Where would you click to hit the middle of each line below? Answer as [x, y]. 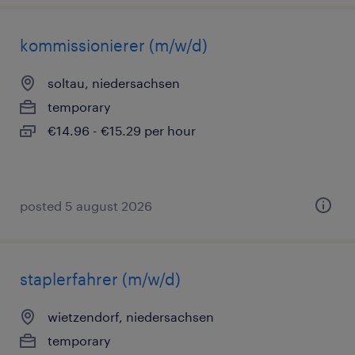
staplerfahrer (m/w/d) [100, 279]
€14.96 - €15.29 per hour [122, 130]
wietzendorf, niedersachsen [131, 317]
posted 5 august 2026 [86, 206]
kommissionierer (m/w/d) [114, 45]
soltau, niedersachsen [114, 83]
